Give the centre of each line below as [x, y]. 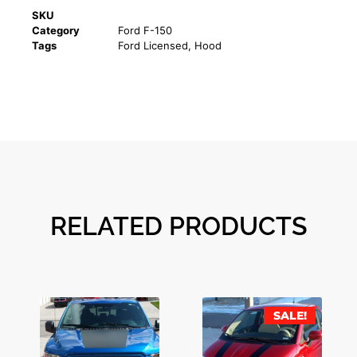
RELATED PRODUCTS [178, 226]
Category [56, 31]
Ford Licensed [153, 46]
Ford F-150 [145, 31]
